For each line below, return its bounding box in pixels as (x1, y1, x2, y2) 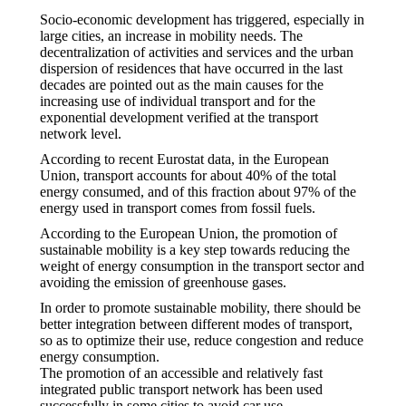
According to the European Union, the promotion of (40, 226, 337, 242)
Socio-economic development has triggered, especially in (40, 12, 364, 28)
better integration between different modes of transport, (40, 316, 353, 333)
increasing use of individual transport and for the (40, 93, 315, 110)
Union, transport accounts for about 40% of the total (40, 168, 336, 184)
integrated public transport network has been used (40, 382, 323, 398)
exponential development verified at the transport (40, 110, 318, 126)
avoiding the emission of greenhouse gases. (40, 275, 286, 291)
